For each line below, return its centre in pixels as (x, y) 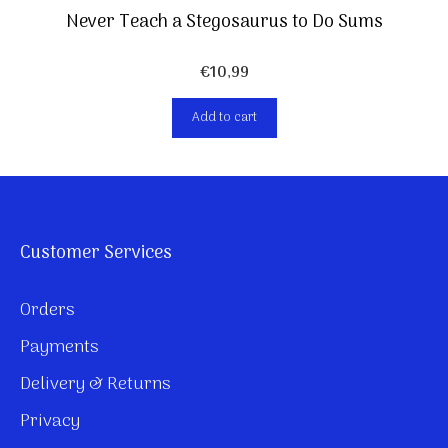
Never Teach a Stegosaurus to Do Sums (224, 23)
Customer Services (96, 254)
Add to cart (224, 118)
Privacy (50, 422)
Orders (47, 311)
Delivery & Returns (95, 385)
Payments (59, 348)
